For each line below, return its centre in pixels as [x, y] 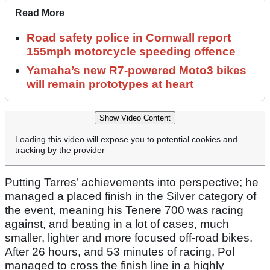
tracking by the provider [60, 150]
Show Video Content [135, 118]
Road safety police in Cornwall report [129, 38]
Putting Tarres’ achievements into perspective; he [132, 183]
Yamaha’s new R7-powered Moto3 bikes [137, 71]
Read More [40, 13]
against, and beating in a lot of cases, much [117, 224]
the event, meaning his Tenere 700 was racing [124, 210]
